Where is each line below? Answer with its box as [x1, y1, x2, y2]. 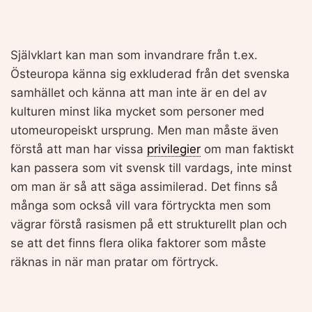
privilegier [147, 141, 201, 156]
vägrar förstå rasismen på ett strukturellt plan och [10, 217, 287, 231]
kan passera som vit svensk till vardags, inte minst [10, 160, 292, 175]
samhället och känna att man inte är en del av [10, 85, 267, 100]
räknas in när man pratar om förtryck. [10, 254, 219, 269]
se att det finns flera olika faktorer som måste [10, 235, 266, 250]
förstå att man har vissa [10, 141, 147, 156]
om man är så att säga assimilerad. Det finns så [10, 179, 278, 194]
